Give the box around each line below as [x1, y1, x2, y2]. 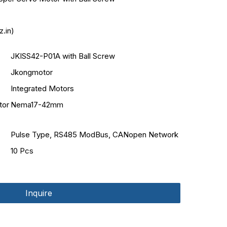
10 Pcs [11, 146, 34, 156]
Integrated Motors [11, 84, 74, 93]
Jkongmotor [11, 67, 53, 77]
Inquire [25, 188, 53, 198]
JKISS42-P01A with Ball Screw [11, 51, 116, 61]
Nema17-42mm [11, 100, 64, 109]
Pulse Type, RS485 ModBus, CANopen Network [11, 130, 179, 139]
